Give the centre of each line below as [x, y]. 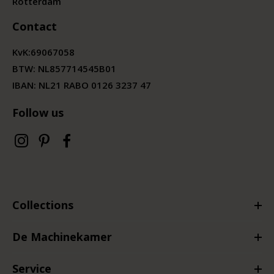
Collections [43, 205]
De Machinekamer [62, 237]
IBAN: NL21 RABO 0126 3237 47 [82, 85]
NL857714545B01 [77, 69]
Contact [35, 27]
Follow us [38, 113]
